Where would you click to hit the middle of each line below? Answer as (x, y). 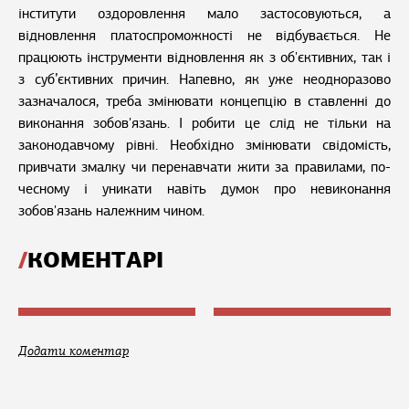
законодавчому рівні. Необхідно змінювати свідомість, (204, 146)
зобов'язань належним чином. (111, 211)
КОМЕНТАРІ (95, 261)
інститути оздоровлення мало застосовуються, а (204, 14)
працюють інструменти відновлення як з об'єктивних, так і (204, 58)
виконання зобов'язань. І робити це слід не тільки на (204, 124)
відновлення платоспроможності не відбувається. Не (204, 36)
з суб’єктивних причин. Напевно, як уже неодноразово (204, 80)
